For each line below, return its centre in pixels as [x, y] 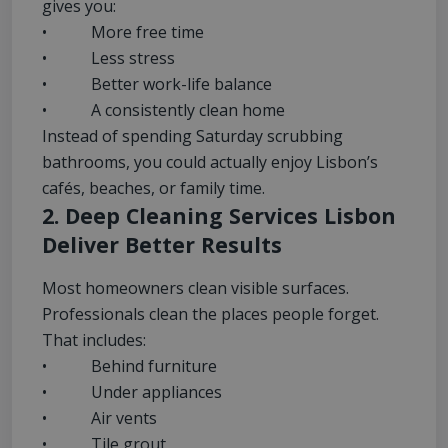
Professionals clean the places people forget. [210, 314]
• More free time [123, 32]
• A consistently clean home [163, 110]
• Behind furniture [129, 366]
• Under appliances [132, 392]
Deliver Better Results [162, 245]
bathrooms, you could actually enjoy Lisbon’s [210, 162]
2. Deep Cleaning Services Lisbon [219, 216]
